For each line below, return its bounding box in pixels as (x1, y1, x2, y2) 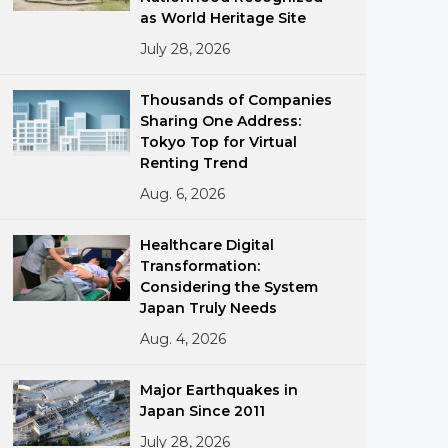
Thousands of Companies (140, 91, 333, 109)
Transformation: (140, 257, 261, 275)
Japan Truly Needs (140, 299, 278, 317)
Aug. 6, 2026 (140, 185, 226, 203)
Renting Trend (140, 154, 249, 172)
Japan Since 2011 (140, 402, 266, 420)
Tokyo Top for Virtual (140, 133, 298, 151)
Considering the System (140, 278, 319, 296)
